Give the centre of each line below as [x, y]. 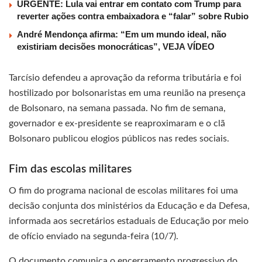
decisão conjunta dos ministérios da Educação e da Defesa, [129, 206]
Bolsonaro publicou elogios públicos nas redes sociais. [119, 139]
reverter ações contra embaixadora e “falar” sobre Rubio [133, 16]
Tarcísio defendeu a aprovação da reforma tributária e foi [125, 78]
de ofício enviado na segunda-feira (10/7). [94, 237]
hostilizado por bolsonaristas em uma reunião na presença [127, 93]
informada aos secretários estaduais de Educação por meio [129, 221]
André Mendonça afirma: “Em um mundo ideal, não [122, 35]
